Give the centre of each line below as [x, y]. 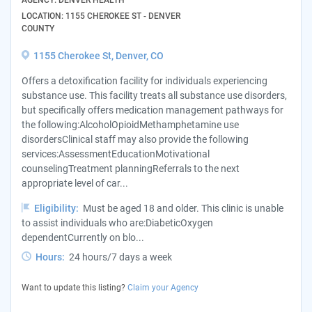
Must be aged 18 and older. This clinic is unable [183, 209]
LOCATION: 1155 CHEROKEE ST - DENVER [101, 16]
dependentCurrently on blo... [83, 238]
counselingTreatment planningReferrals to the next [131, 169]
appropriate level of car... [75, 184]
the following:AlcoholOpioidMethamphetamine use [130, 125]
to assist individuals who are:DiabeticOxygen [117, 223]
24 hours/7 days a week [120, 257]
